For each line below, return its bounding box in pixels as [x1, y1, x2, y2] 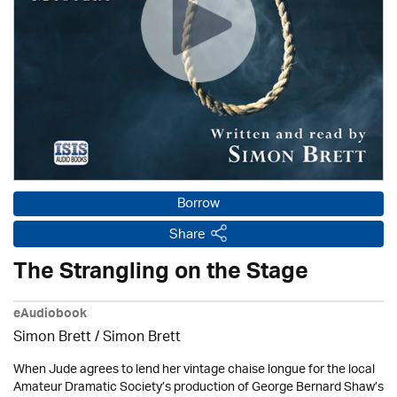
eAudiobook [13, 302, 87, 328]
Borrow [177, 190, 220, 218]
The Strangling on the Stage [13, 252, 308, 297]
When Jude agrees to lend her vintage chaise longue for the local [13, 355, 375, 384]
